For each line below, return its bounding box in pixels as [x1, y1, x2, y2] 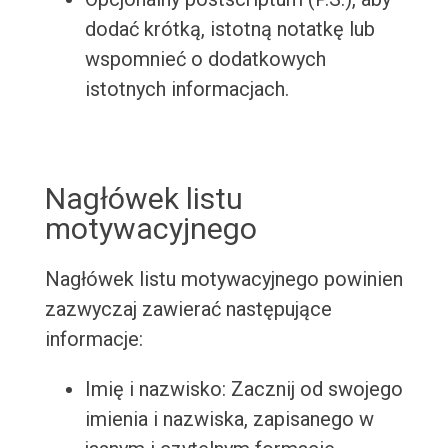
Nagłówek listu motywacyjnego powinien [44, 267, 403, 292]
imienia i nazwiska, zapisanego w [84, 407, 374, 432]
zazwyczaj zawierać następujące [44, 297, 332, 322]
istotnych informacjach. [84, 77, 289, 102]
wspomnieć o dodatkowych [84, 47, 326, 72]
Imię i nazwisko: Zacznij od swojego [84, 377, 403, 402]
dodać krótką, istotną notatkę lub [84, 17, 375, 42]
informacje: [44, 327, 143, 352]
